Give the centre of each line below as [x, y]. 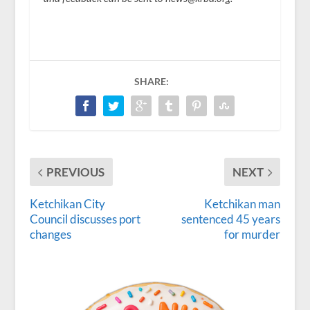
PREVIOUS [75, 172]
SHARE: [151, 82]
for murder [253, 235]
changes [50, 235]
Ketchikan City [67, 204]
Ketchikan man [243, 204]
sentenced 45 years [231, 219]
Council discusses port [85, 219]
